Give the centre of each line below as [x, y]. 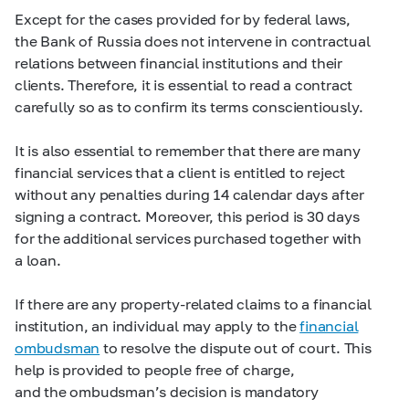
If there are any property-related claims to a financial [193, 304]
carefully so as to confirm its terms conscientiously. [189, 106]
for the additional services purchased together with [188, 238]
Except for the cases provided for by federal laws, [183, 19]
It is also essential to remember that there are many [188, 150]
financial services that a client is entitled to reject [180, 172]
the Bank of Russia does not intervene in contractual [193, 41]
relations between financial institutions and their [178, 63]
